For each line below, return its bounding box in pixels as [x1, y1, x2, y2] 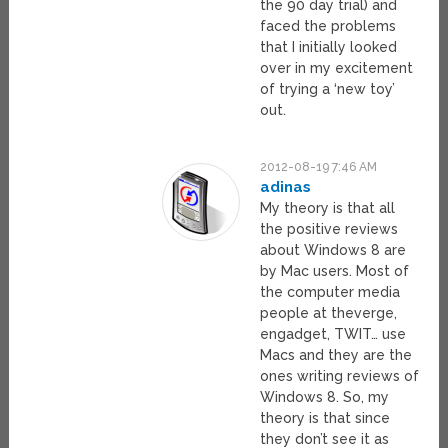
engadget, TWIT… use [260, 325, 407, 342]
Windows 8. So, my [260, 388, 390, 405]
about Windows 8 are [260, 241, 407, 258]
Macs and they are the [260, 346, 413, 363]
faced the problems [260, 17, 397, 34]
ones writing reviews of [260, 367, 420, 384]
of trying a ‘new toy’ [260, 80, 396, 97]
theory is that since [260, 409, 391, 426]
